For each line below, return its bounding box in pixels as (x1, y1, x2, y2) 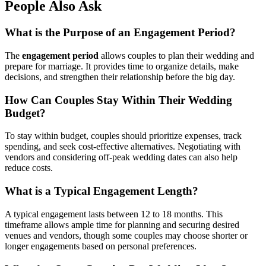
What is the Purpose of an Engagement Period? (5, 26, 236, 39)
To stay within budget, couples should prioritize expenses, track (5, 131, 242, 141)
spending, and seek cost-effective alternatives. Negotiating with (5, 141, 240, 152)
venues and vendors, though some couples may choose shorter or (5, 230, 248, 240)
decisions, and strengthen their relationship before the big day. (5, 71, 235, 82)
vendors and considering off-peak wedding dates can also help (5, 152, 237, 163)
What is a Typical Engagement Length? (5, 185, 198, 198)
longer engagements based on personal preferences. (5, 240, 197, 251)
